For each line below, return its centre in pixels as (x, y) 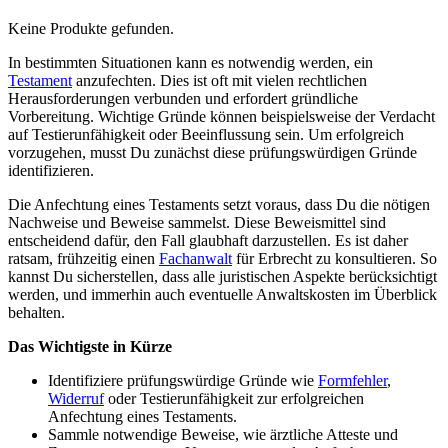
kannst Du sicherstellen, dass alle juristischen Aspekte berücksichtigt (222, 277)
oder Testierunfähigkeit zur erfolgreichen (234, 399)
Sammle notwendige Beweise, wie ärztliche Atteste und (223, 435)
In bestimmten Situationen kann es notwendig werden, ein (190, 63)
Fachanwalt (195, 259)
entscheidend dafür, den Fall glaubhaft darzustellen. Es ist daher (208, 241)
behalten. (36, 313)
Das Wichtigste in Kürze (90, 347)
